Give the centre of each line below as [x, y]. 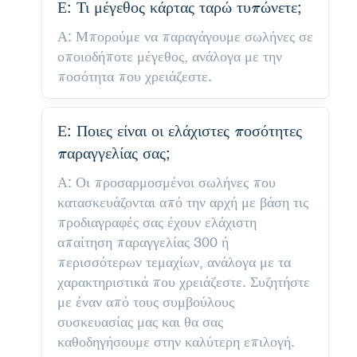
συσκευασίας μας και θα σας [140, 321]
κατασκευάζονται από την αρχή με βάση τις [182, 202]
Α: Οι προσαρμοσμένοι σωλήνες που [166, 182]
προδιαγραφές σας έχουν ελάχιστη [157, 222]
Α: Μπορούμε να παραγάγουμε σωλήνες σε [185, 36]
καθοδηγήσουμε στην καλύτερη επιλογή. [176, 341]
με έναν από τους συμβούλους [145, 301]
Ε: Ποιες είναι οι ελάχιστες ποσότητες [179, 130]
